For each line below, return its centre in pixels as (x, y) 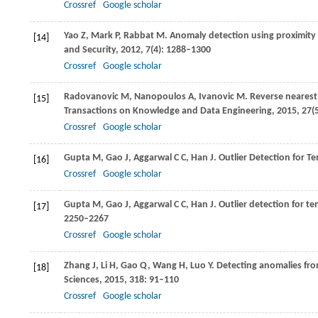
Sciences (82, 280)
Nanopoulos (160, 97)
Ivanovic (216, 97)
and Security (90, 50)
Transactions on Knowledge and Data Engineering (168, 111)
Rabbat (139, 36)
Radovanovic (91, 97)
